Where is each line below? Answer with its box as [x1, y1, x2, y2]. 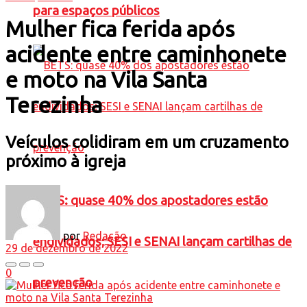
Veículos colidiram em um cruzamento [5, 132, 288, 151]
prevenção [33, 275, 93, 291]
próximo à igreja [5, 151, 126, 171]
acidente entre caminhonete [5, 42, 286, 67]
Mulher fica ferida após [5, 16, 234, 42]
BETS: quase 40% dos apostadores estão [33, 193, 268, 208]
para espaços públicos [33, 3, 160, 19]
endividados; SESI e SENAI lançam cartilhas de [33, 234, 292, 249]
